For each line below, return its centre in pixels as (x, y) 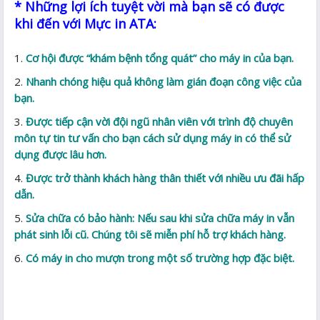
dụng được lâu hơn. (61, 154)
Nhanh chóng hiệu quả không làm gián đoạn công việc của (164, 81)
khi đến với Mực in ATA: (86, 23)
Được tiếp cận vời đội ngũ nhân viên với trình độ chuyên (160, 121)
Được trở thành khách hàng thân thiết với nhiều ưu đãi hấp (165, 177)
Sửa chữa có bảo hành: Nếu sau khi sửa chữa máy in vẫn (160, 217)
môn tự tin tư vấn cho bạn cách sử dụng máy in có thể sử (153, 137)
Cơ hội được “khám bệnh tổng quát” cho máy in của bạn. (160, 57)
